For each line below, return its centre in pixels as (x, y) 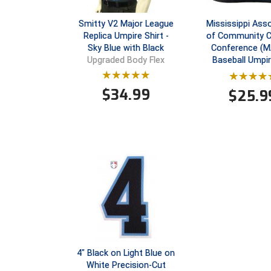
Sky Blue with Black (126, 48)
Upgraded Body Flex (126, 60)
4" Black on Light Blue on (126, 253)
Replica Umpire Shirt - (126, 36)
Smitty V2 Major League (126, 24)
